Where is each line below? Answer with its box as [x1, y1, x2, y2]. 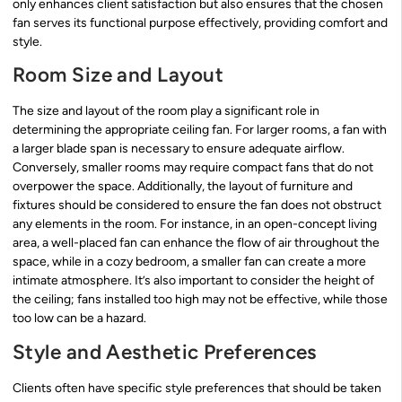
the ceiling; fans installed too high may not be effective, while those [13, 292, 388, 308]
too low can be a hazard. [13, 310, 146, 327]
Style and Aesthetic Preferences [13, 339, 317, 364]
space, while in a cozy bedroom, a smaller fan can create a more [13, 254, 366, 270]
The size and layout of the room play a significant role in [13, 103, 319, 119]
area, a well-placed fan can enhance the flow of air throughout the [13, 235, 380, 251]
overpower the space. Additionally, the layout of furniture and [13, 179, 353, 195]
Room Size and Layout [13, 63, 223, 88]
